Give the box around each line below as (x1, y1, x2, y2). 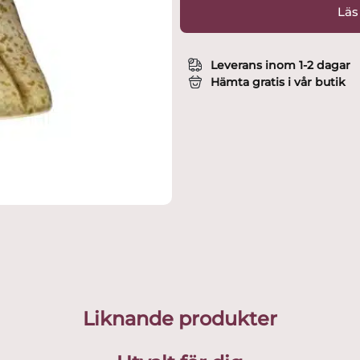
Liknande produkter (83, 307, 277, 331)
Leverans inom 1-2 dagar (210, 57, 350, 72)
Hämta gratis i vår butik (210, 74, 346, 89)
